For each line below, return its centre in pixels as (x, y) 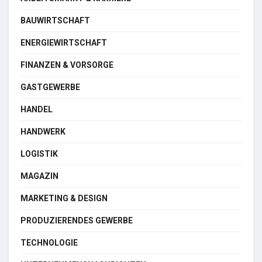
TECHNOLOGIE (49, 243)
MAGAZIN (39, 176)
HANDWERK (43, 132)
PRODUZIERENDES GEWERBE (77, 221)
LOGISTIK (39, 154)
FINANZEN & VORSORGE (67, 65)
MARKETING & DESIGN (64, 199)
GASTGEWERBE (50, 87)
